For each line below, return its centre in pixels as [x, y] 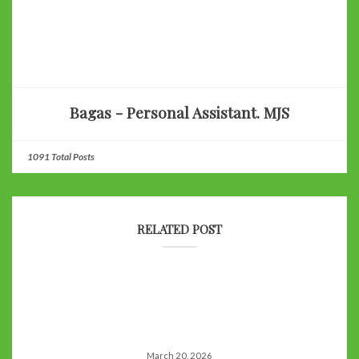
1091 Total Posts [61, 157]
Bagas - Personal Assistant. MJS [179, 113]
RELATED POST [179, 229]
